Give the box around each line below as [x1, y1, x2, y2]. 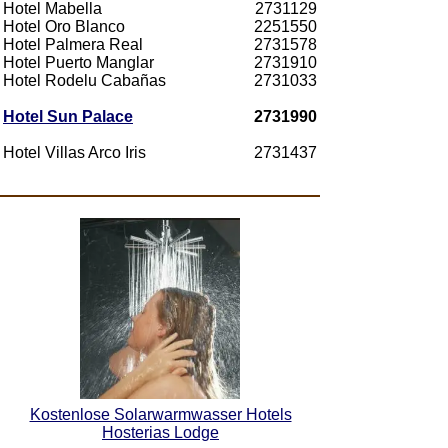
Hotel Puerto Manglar [3, 54, 154, 71]
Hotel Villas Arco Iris [3, 144, 146, 161]
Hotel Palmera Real [3, 36, 143, 53]
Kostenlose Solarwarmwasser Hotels [29, 406, 292, 423]
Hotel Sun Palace [3, 108, 133, 125]
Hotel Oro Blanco [3, 18, 125, 35]
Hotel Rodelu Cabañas [3, 72, 166, 89]
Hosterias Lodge [102, 424, 219, 441]
